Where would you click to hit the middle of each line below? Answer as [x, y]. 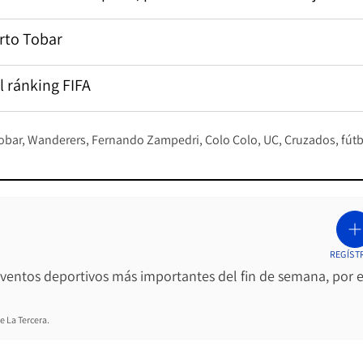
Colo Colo [231, 139]
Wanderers [57, 139]
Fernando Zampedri [145, 139]
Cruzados [310, 139]
